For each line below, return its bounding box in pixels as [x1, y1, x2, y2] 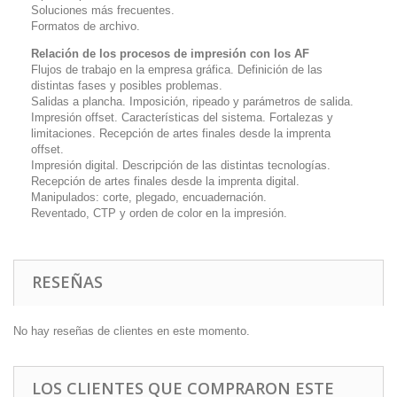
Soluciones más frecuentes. [31, 4, 175, 18]
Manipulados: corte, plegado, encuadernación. [31, 191, 267, 205]
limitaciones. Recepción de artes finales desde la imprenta [31, 127, 331, 141]
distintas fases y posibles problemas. [31, 79, 222, 93]
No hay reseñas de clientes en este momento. [13, 324, 250, 339]
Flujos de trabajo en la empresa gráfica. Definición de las [31, 63, 323, 77]
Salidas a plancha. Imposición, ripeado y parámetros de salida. [31, 95, 354, 109]
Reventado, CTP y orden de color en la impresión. [31, 206, 287, 221]
